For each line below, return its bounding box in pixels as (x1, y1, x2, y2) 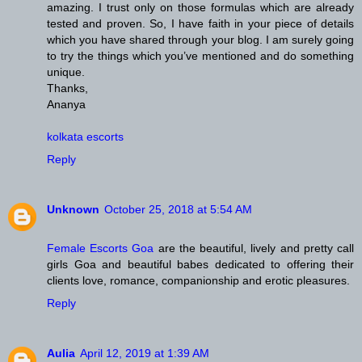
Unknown (47, 202, 99, 216)
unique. (47, 65, 85, 78)
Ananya (47, 97, 86, 111)
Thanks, (47, 81, 88, 95)
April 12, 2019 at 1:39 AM (80, 346, 209, 360)
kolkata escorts (47, 129, 124, 143)
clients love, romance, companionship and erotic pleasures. (47, 273, 350, 287)
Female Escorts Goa (47, 241, 154, 255)
